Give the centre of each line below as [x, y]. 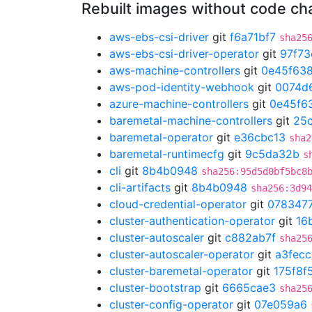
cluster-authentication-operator [192, 221]
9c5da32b [272, 154]
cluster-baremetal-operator [181, 271]
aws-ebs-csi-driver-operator [184, 54]
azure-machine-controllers [179, 104]
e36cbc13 [260, 137]
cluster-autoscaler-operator [182, 254]
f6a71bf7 [253, 37]
